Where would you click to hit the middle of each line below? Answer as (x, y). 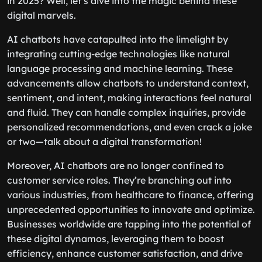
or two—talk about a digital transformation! (104, 142)
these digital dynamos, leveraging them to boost (116, 239)
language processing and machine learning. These (120, 68)
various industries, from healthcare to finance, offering (130, 195)
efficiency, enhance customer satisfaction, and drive (125, 253)
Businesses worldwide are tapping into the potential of (129, 224)
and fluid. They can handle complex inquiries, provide (126, 112)
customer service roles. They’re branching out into (119, 180)
